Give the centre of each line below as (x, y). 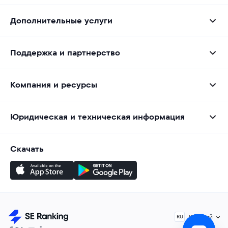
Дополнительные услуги (61, 21)
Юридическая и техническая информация (97, 117)
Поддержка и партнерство (65, 53)
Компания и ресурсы (54, 85)
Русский (201, 217)
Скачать (27, 149)
